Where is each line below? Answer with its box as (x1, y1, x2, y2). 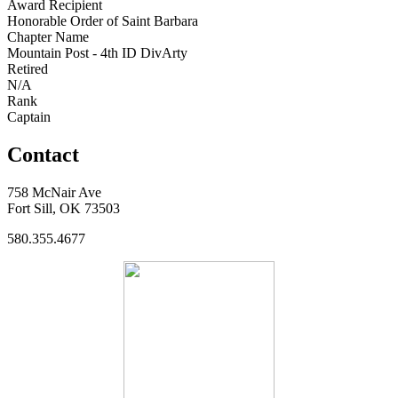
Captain (7, 108, 51, 124)
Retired (7, 60, 48, 76)
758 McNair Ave (7, 184, 101, 200)
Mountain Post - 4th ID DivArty (7, 44, 187, 60)
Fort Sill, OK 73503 (7, 200, 120, 216)
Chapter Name (7, 28, 89, 44)
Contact (7, 142, 79, 166)
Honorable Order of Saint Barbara (7, 12, 198, 28)
